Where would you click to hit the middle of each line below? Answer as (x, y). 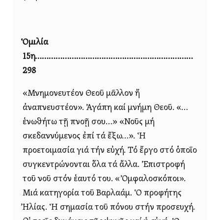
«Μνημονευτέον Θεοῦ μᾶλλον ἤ (81, 94)
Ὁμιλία (35, 42)
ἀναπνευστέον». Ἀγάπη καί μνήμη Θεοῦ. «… (105, 108)
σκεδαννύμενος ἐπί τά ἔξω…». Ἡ (84, 137)
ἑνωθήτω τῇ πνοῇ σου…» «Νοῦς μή (89, 122)
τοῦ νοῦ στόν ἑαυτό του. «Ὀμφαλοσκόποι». (104, 179)
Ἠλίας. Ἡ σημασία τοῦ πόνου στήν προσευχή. (109, 208)
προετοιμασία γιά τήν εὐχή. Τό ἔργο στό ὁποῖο (110, 151)
